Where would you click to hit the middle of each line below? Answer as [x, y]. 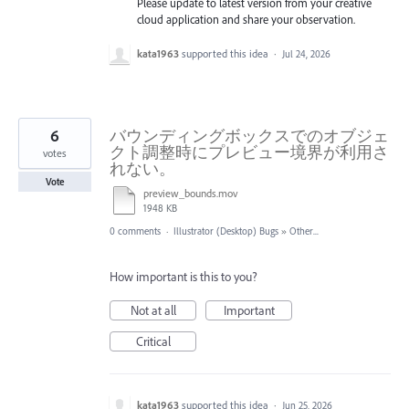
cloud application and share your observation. [246, 20]
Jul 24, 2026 [306, 53]
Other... [304, 231]
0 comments [135, 231]
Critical [153, 341]
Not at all [153, 310]
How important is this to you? [184, 276]
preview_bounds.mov [190, 193]
